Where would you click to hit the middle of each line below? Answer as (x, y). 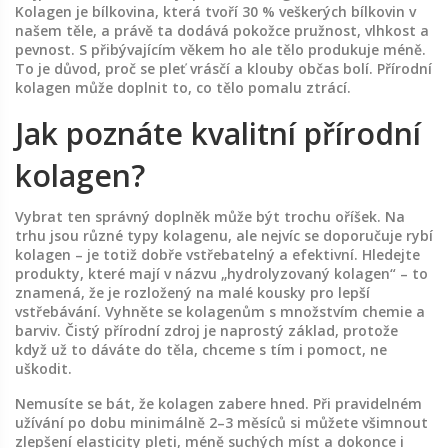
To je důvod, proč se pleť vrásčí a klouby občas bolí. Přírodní (223, 68)
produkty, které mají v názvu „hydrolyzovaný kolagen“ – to (221, 273)
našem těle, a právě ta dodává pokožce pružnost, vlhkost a (222, 30)
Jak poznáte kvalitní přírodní (218, 133)
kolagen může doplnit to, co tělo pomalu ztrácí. (183, 87)
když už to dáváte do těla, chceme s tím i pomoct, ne (201, 349)
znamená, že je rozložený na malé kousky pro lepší (192, 292)
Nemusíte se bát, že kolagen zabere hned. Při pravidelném (218, 403)
